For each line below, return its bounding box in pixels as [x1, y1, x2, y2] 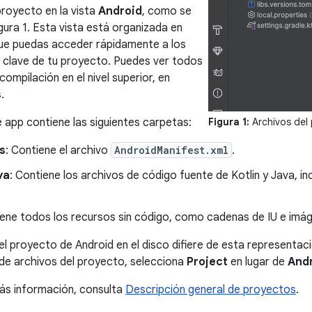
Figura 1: [208, 116, 249, 129]
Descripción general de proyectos [125, 283, 296, 297]
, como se [142, 4, 192, 18]
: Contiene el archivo [6, 143, 111, 157]
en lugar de [228, 255, 288, 269]
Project [187, 255, 228, 269]
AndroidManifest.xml [114, 143, 228, 157]
